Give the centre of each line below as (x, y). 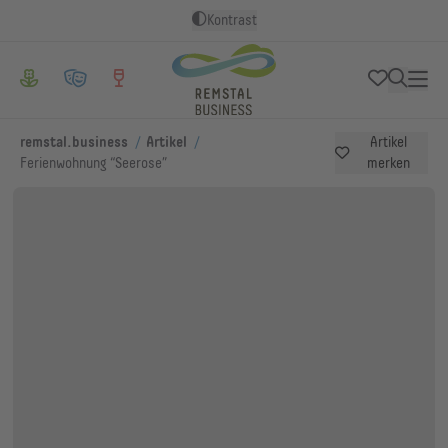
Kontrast (231, 20)
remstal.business (74, 142)
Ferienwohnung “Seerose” (94, 163)
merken (389, 163)
